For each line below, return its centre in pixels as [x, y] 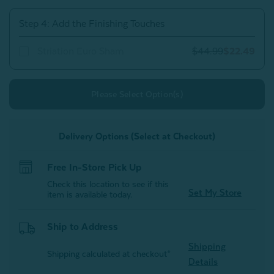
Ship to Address [83, 227]
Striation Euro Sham [81, 52]
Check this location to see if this [108, 184]
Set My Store [215, 193]
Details [203, 262]
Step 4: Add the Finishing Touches [92, 24]
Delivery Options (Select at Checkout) [137, 136]
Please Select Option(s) [137, 94]
